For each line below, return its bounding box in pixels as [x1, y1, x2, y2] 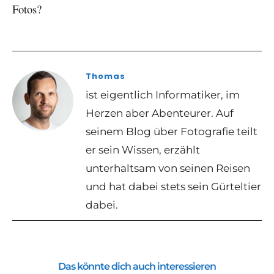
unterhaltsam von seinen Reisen [86, 162, 250, 175]
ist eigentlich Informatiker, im [86, 89, 240, 102]
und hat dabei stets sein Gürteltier [86, 180, 261, 193]
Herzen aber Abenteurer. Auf [86, 107, 234, 120]
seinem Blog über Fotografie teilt [86, 125, 257, 138]
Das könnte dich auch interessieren [58, 261, 216, 273]
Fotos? [12, 1, 42, 17]
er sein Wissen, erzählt [86, 144, 200, 157]
